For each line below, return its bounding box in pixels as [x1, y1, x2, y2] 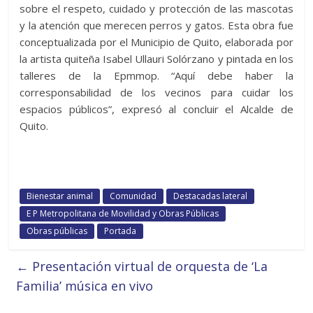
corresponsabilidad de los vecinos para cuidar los [20, 85, 293, 100]
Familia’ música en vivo [16, 277, 154, 295]
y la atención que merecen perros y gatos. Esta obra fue [20, 18, 293, 33]
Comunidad [110, 190, 157, 203]
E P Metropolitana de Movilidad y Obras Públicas [27, 208, 219, 220]
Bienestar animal [27, 190, 94, 203]
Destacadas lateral [173, 190, 248, 203]
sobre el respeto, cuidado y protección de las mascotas [20, 1, 293, 16]
